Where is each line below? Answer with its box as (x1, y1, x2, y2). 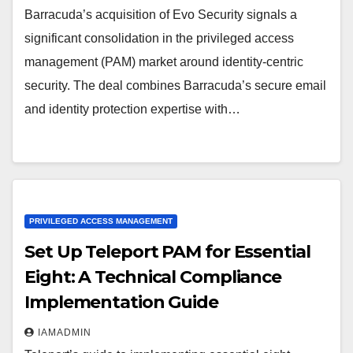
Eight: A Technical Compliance (24, 266, 282, 288)
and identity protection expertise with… (24, 102, 240, 116)
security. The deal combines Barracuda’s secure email (24, 79, 326, 92)
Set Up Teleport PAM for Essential (24, 241, 310, 262)
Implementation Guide (24, 292, 218, 313)
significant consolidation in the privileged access (24, 32, 294, 45)
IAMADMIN (38, 327, 91, 338)
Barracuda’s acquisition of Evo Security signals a (24, 8, 297, 21)
